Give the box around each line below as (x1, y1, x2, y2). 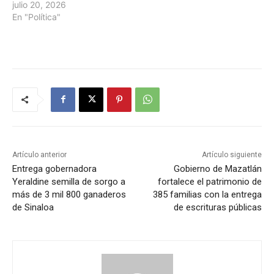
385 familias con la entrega (152, 188, 262, 200)
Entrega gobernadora (12, 163, 97, 174)
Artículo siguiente (201, 150, 262, 159)
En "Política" (12, 11, 61, 22)
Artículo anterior (12, 150, 67, 159)
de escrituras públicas (173, 201, 262, 213)
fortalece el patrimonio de (157, 176, 262, 187)
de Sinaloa (12, 201, 54, 213)
